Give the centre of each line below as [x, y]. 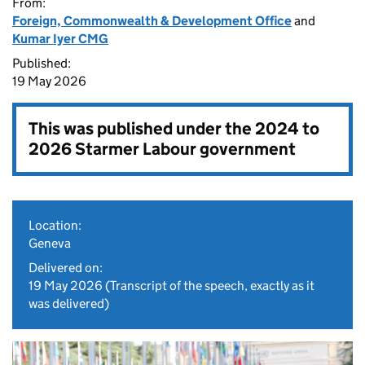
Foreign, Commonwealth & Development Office [152, 21]
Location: [55, 225]
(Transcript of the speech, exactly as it [209, 286]
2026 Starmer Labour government [162, 149]
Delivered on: [66, 268]
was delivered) [69, 303]
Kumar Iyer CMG [60, 39]
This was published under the [142, 129]
